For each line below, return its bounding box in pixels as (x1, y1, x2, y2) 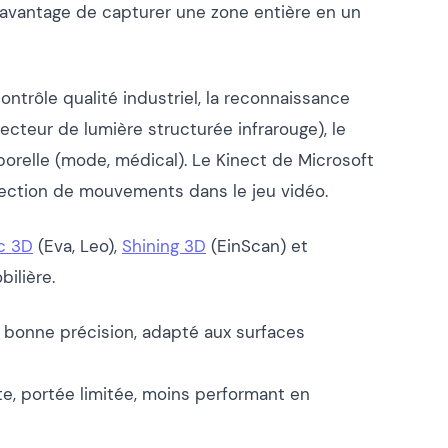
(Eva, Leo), (33, 234, 122, 257)
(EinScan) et (206, 234, 308, 257)
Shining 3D (122, 234, 206, 257)
